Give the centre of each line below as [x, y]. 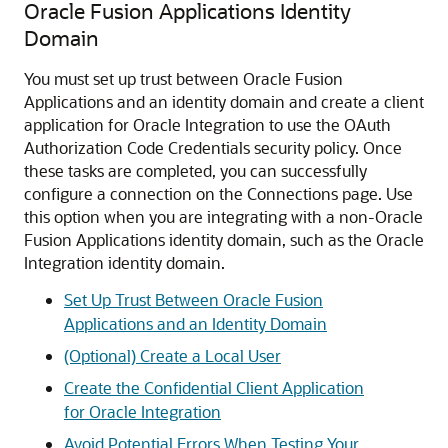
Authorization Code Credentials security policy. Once [213, 148]
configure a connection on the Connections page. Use [218, 194]
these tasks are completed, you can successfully [195, 171]
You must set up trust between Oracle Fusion [183, 79]
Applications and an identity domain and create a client [224, 102]
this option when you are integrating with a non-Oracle [223, 217]
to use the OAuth [328, 125]
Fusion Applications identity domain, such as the [200, 240]
